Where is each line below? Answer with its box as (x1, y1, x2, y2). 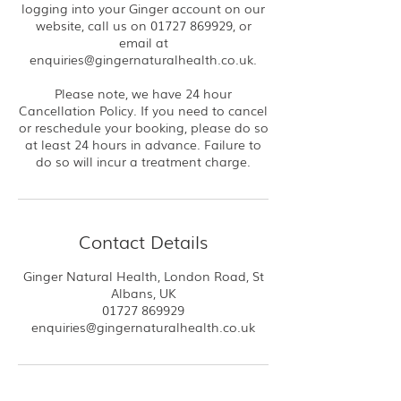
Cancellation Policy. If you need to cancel (19, 101, 268, 119)
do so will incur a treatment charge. (36, 152, 251, 170)
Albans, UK (110, 284, 176, 302)
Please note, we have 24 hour (55, 84, 232, 102)
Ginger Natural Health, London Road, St (22, 267, 264, 285)
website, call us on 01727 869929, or (35, 16, 252, 34)
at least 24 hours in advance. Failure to (25, 135, 261, 153)
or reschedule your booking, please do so (18, 118, 269, 136)
